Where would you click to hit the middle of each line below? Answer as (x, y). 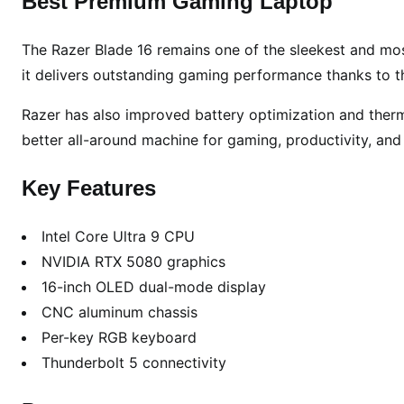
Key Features (89, 188)
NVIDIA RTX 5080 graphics (133, 262)
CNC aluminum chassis (119, 312)
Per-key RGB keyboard (119, 338)
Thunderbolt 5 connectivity (134, 363)
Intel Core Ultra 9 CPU (118, 237)
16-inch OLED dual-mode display (154, 287)
